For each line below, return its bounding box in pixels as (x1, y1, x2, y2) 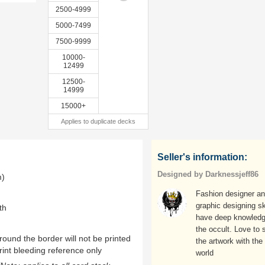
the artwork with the (196, 237, 263, 245)
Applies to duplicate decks (61, 118, 135, 125)
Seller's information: (157, 152, 247, 162)
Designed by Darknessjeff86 (157, 170, 258, 179)
